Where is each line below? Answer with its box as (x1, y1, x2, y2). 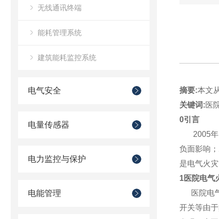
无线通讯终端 (38, 3, 82, 12)
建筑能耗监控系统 (38, 53, 96, 62)
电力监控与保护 (28, 154, 86, 164)
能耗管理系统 (38, 28, 82, 37)
